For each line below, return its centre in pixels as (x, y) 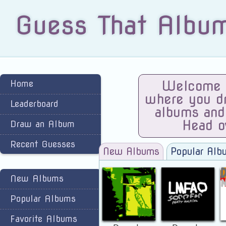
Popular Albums (43, 199)
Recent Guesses (43, 144)
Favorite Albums (44, 219)
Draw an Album (42, 124)
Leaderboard (34, 104)
